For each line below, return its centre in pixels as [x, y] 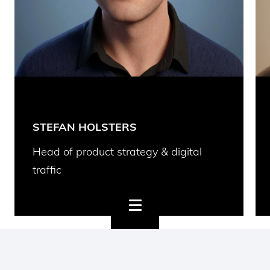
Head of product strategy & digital [117, 152]
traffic [47, 170]
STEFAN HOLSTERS [85, 127]
